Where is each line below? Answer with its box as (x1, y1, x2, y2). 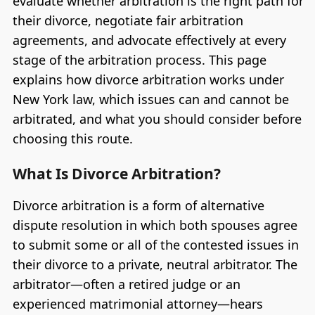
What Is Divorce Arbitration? (12, 163, 221, 184)
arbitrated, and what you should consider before (12, 110, 302, 128)
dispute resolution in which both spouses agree (12, 216, 297, 233)
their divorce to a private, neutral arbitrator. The (12, 255, 297, 273)
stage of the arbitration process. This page (12, 51, 266, 69)
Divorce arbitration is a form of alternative (12, 196, 264, 214)
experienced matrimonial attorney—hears (12, 295, 263, 312)
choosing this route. (12, 130, 133, 148)
